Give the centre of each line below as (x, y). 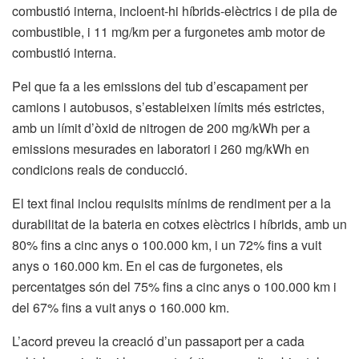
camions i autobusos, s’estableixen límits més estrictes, (168, 107)
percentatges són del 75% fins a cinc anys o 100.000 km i (174, 286)
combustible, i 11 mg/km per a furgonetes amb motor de (169, 31)
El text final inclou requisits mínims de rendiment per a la (171, 203)
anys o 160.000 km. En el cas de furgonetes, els (147, 265)
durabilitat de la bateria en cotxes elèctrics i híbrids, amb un (179, 224)
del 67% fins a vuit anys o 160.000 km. (121, 307)
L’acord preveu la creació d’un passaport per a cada (158, 341)
